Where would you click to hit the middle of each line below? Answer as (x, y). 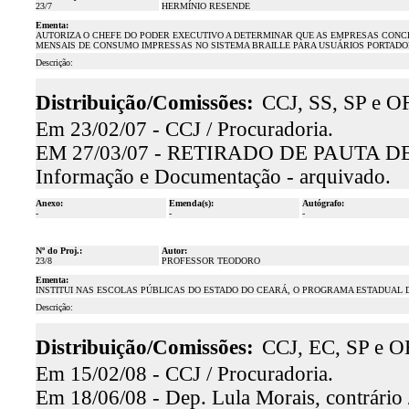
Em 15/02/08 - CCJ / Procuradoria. (184, 374)
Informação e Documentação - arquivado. (213, 177)
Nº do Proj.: (58, 251)
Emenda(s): (191, 203)
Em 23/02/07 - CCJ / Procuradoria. (184, 129)
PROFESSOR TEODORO (210, 261)
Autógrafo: (323, 203)
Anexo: (49, 203)
